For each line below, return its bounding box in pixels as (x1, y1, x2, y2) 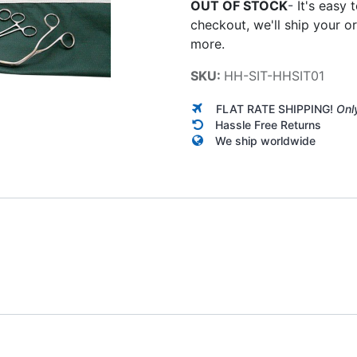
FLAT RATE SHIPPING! (216, 102, 336, 116)
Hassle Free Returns (215, 118, 321, 131)
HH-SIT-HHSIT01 (224, 68, 324, 84)
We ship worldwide (215, 134, 316, 147)
